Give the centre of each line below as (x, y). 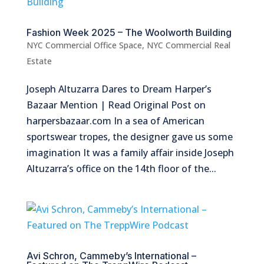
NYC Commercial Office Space (84, 45)
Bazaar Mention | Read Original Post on (116, 105)
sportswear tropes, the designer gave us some (129, 137)
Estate (39, 61)
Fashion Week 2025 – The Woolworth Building (129, 33)
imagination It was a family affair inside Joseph (130, 153)
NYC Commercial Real (188, 45)
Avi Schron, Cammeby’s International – (111, 256)
